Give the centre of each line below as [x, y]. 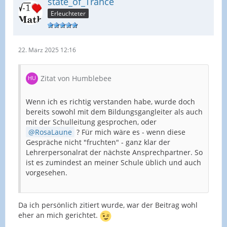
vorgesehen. [47, 172]
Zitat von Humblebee [76, 78]
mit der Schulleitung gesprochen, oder [91, 122]
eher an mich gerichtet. [59, 215]
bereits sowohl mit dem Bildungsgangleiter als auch [114, 111]
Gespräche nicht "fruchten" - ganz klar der [98, 142]
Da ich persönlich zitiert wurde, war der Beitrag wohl [108, 205]
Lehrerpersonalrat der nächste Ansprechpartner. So [114, 152]
